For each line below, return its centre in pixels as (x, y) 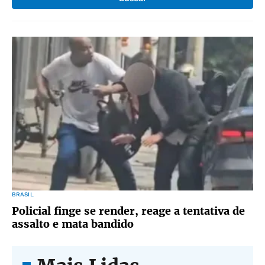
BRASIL (23, 194)
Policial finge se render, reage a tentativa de (128, 211)
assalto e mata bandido (73, 224)
